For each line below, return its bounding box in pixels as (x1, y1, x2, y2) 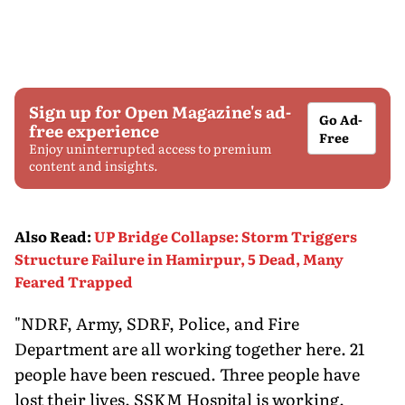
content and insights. (29, 155, 158, 174)
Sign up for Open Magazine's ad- (29, 99, 291, 124)
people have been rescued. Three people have (14, 361, 360, 386)
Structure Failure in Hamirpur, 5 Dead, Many (14, 247, 344, 269)
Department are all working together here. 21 (14, 335, 364, 361)
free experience (29, 118, 159, 143)
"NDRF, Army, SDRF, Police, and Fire (14, 310, 299, 335)
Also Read (14, 224, 87, 247)
